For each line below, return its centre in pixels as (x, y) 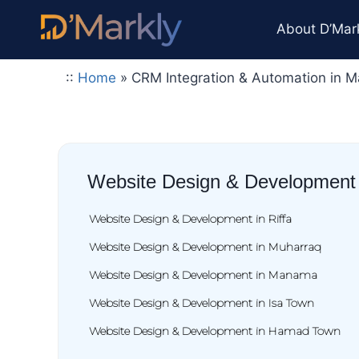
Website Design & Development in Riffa (190, 218)
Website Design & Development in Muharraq (205, 246)
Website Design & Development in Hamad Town (215, 331)
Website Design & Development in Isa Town (202, 303)
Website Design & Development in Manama (203, 274)
